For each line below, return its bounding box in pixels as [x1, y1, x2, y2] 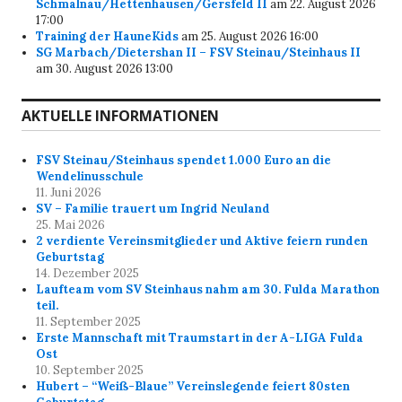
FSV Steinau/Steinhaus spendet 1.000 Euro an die [36, 152, 332, 168]
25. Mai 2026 [36, 216, 106, 232]
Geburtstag [36, 249, 105, 265]
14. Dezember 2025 [36, 265, 140, 281]
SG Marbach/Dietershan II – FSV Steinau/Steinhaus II [36, 44, 362, 60]
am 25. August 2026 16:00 [179, 28, 319, 44]
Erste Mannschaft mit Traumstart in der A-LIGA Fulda [36, 329, 364, 345]
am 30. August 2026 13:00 [36, 60, 174, 76]
